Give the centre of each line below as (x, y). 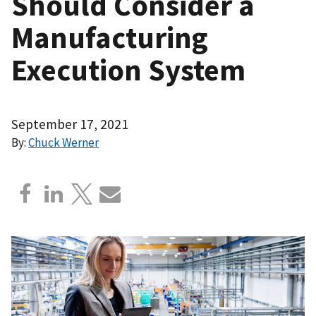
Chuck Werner (63, 142)
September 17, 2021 (70, 124)
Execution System (128, 69)
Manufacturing (110, 37)
